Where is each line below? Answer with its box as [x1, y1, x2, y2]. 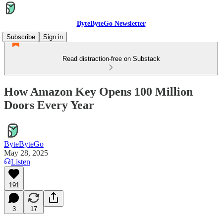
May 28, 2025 [4, 148, 48, 157]
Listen [11, 157, 30, 166]
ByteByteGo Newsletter [76, 20, 146, 27]
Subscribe [6, 33, 35, 41]
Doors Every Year [4, 98, 94, 111]
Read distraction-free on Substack [62, 55, 160, 62]
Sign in [43, 33, 63, 41]
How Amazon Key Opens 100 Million [4, 85, 193, 98]
